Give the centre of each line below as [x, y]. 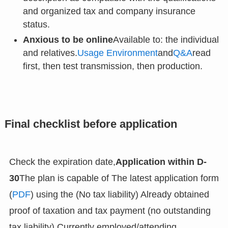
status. [36, 24]
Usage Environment [117, 53]
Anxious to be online [68, 40]
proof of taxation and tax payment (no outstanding [110, 211]
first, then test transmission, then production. [112, 66]
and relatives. [50, 53]
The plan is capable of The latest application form [119, 178]
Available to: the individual [166, 40]
